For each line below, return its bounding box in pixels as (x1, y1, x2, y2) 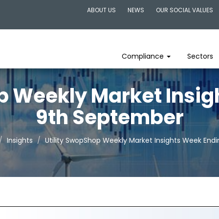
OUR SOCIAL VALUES (156, 6, 213, 14)
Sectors (187, 51, 213, 61)
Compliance (122, 51, 166, 61)
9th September (35, 104, 184, 131)
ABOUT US (87, 6, 116, 14)
